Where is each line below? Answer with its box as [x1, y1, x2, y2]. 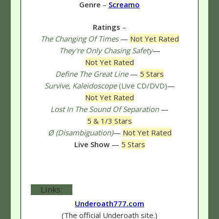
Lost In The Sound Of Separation [50, 104, 159, 114]
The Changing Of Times [40, 34, 118, 44]
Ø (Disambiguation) [47, 128, 113, 138]
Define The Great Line [55, 69, 128, 79]
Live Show [74, 139, 109, 150]
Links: [41, 184, 63, 196]
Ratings [93, 22, 120, 32]
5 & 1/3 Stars [87, 116, 132, 126]
